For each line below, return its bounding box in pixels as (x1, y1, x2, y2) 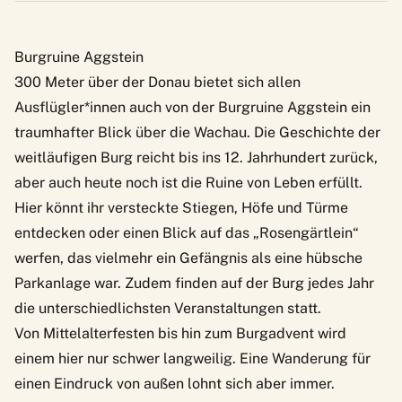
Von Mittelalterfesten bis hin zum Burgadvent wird (14, 325, 346, 343)
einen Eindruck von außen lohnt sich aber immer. (14, 375, 335, 393)
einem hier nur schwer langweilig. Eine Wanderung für (14, 350, 371, 368)
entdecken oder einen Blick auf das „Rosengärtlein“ (14, 224, 359, 242)
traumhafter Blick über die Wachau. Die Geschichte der (14, 124, 380, 142)
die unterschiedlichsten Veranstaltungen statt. (14, 300, 321, 318)
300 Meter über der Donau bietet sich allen (14, 74, 301, 92)
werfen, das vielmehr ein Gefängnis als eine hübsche (14, 249, 363, 267)
